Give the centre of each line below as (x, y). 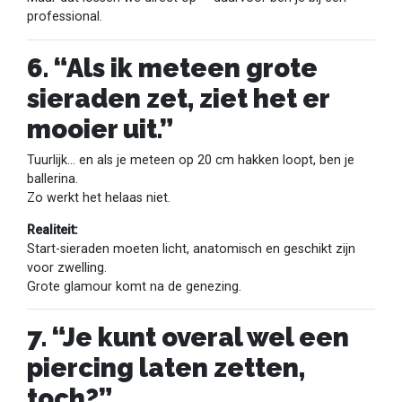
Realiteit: (52, 230)
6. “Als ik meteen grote (172, 69)
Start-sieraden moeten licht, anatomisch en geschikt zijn (191, 249)
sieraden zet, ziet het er (178, 99)
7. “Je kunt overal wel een (188, 338)
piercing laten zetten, (166, 368)
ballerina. (52, 179)
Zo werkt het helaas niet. (99, 198)
